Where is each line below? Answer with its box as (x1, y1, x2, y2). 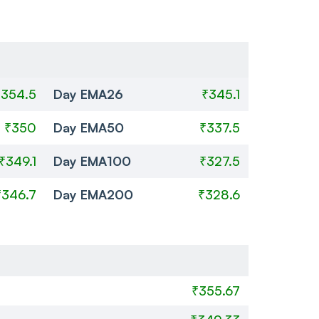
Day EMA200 (53, 186, 133, 202)
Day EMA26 (53, 85, 123, 102)
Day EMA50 (53, 119, 124, 135)
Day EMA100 (53, 152, 131, 169)
